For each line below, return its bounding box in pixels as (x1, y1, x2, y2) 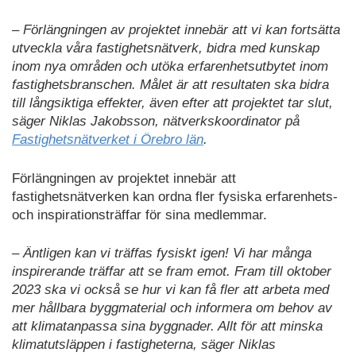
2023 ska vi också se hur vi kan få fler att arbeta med (12, 282, 329, 298)
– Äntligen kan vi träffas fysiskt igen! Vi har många (12, 246, 311, 261)
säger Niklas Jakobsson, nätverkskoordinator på (12, 114, 300, 130)
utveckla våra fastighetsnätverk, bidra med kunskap (12, 41, 319, 56)
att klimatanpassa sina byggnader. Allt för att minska (12, 319, 323, 335)
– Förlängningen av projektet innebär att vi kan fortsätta (12, 22, 340, 38)
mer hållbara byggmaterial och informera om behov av (12, 300, 332, 316)
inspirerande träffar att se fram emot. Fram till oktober (12, 264, 331, 280)
